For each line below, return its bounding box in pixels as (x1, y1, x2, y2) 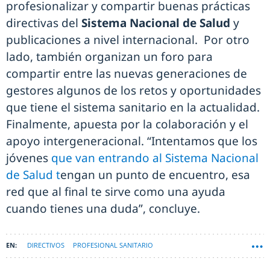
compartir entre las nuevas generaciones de (6, 65, 247, 81)
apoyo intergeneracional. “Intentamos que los (6, 133, 257, 149)
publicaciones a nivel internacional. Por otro (6, 31, 250, 48)
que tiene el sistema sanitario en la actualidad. (6, 99, 260, 115)
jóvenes (6, 149, 51, 166)
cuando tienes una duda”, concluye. (6, 200, 200, 216)
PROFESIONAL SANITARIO (73, 240, 153, 250)
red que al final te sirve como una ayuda (6, 183, 225, 199)
